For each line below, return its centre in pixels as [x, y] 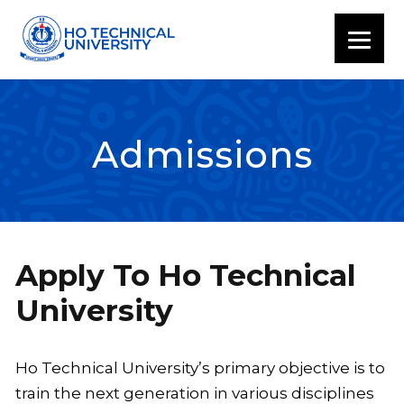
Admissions [202, 154]
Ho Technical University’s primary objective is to [200, 367]
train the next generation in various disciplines [195, 393]
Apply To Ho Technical [186, 275]
